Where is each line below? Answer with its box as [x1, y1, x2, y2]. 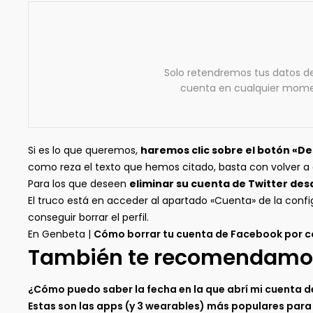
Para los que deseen [28, 177, 129, 191]
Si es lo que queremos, [28, 143, 140, 157]
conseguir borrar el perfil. [28, 210, 149, 224]
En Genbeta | [28, 227, 94, 241]
